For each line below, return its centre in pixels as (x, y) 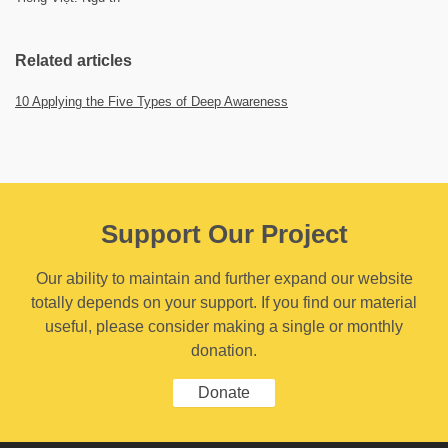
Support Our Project (224, 234)
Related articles (73, 60)
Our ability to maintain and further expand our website (224, 278)
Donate (224, 392)
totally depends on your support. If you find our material (224, 302)
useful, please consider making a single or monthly (224, 326)
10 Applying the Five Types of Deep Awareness (151, 101)
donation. (224, 350)
